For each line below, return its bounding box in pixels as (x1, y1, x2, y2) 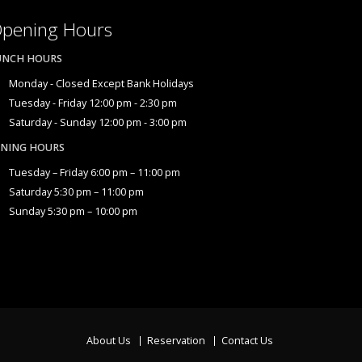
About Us (86, 334, 131, 347)
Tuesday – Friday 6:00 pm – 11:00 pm (9, 166, 180, 179)
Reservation (147, 334, 205, 347)
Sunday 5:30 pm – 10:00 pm (9, 204, 137, 218)
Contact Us (221, 334, 273, 347)
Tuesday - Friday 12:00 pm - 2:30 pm (9, 96, 177, 110)
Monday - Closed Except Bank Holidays (9, 77, 194, 90)
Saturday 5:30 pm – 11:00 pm (9, 185, 144, 199)
